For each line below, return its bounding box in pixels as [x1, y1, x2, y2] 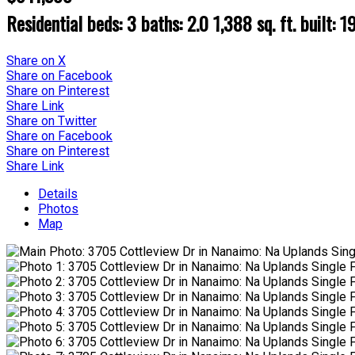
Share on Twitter [6, 113, 97, 128]
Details [38, 185, 78, 201]
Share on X [6, 52, 66, 68]
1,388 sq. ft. [213, 8, 296, 37]
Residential [6, 8, 82, 37]
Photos [38, 200, 78, 216]
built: [300, 8, 340, 37]
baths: [141, 8, 187, 37]
